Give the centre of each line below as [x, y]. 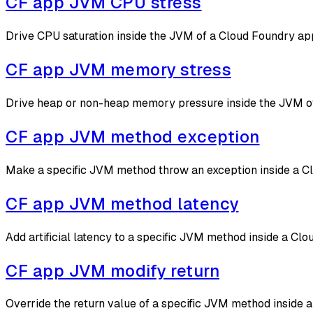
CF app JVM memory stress [118, 70]
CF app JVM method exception [133, 136]
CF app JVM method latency [122, 203]
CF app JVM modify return [112, 270]
